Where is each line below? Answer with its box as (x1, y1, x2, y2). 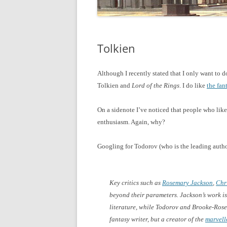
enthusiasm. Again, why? (97, 118, 165, 126)
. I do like (179, 81, 207, 89)
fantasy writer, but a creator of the (109, 215, 205, 223)
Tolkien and (97, 81, 132, 89)
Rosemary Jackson (162, 178, 213, 186)
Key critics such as (109, 178, 162, 186)
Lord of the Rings (132, 81, 179, 89)
